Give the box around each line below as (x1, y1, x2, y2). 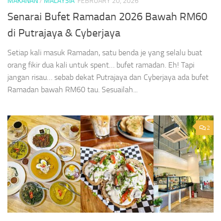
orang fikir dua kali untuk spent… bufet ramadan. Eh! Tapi (7, 60, 194, 70)
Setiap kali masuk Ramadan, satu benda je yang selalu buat (7, 48, 202, 58)
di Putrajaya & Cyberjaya (7, 27, 120, 40)
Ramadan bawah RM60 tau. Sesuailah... (7, 85, 138, 95)
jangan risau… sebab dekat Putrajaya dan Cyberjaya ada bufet (7, 73, 209, 82)
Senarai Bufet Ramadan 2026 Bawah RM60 (7, 10, 207, 24)
